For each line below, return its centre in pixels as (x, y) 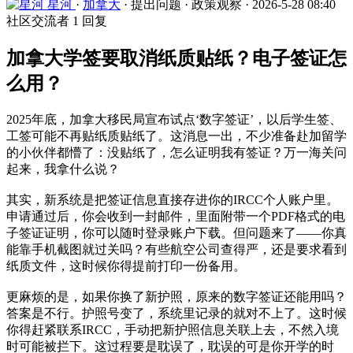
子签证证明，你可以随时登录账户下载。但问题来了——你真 (176, 232)
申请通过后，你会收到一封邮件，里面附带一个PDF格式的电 (176, 216)
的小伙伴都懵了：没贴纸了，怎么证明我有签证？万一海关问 (176, 152)
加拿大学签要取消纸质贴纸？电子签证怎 (176, 58)
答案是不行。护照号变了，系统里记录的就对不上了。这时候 (176, 313)
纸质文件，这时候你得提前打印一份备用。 (126, 266)
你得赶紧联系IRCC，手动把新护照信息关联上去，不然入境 (173, 329)
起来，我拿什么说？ (63, 169)
